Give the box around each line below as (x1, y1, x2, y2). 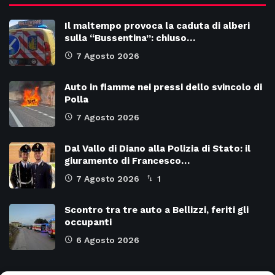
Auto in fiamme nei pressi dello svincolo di (64, 82, 262, 93)
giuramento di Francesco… (64, 155, 190, 167)
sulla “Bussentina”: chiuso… (64, 33, 195, 44)
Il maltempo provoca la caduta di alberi (64, 20, 250, 32)
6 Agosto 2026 (76, 235, 139, 246)
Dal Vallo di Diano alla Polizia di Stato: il (64, 143, 250, 155)
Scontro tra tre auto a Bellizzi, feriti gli (64, 204, 249, 216)
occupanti (64, 217, 112, 228)
